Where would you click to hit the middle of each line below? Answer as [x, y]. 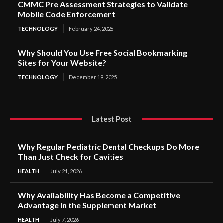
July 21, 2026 [66, 171]
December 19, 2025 [93, 77]
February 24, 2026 [91, 29]
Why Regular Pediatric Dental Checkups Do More [109, 147]
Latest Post [111, 119]
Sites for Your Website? [62, 63]
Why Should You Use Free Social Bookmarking [103, 53]
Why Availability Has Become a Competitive [99, 195]
